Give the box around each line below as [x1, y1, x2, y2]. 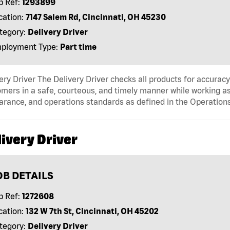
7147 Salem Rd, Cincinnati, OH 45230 [25, 12, 166, 22]
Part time [60, 42, 97, 51]
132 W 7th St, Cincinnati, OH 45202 [25, 206, 159, 216]
